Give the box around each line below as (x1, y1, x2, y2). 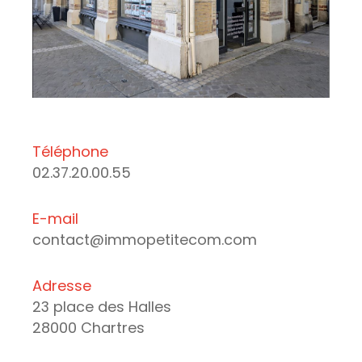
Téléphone (32, 141, 108, 162)
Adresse (32, 275, 91, 296)
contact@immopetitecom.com (32, 229, 257, 250)
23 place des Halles (32, 296, 171, 317)
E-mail (32, 208, 78, 229)
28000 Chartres (32, 317, 145, 338)
